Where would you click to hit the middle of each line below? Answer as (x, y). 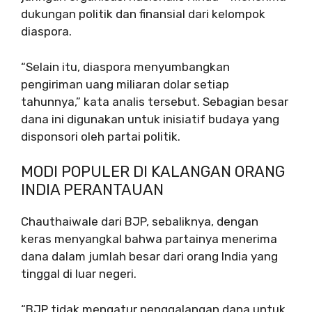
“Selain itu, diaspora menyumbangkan (125, 67)
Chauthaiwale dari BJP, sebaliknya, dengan (140, 221)
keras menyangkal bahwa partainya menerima (149, 239)
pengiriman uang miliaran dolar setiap (125, 84)
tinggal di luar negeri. (79, 274)
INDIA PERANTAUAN (92, 190)
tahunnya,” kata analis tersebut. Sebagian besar (155, 101)
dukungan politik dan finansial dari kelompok (143, 14)
